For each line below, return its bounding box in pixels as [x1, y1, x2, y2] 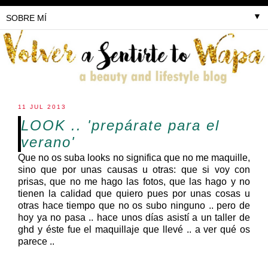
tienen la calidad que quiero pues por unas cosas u [18, 188, 250, 199]
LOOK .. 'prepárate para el [21, 117, 220, 133]
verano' [21, 133, 75, 150]
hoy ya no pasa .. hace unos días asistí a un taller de [18, 212, 250, 223]
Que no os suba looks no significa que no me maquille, [18, 152, 250, 163]
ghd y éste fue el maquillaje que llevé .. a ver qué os [18, 224, 250, 234]
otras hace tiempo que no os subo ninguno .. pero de [18, 200, 250, 211]
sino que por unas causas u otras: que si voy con [18, 164, 250, 175]
